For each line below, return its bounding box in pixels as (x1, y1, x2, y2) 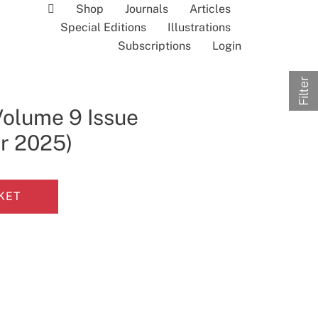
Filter (295, 76, 311, 106)
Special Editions (60, 21, 147, 34)
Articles (190, 2, 231, 16)
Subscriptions (118, 39, 192, 53)
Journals (125, 2, 169, 16)
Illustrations (168, 21, 231, 34)
